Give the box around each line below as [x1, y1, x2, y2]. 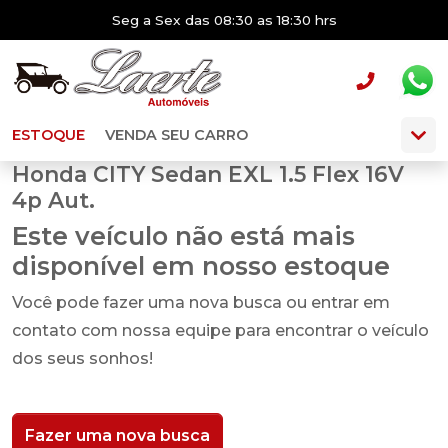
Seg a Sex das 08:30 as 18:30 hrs [111, 12, 337, 28]
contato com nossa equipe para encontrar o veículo [12, 321, 429, 340]
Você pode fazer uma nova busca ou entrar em [12, 293, 390, 312]
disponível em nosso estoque [12, 251, 390, 281]
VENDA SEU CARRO [105, 126, 248, 144]
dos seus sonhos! [12, 349, 153, 368]
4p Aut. [12, 187, 95, 213]
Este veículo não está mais [12, 221, 355, 251]
